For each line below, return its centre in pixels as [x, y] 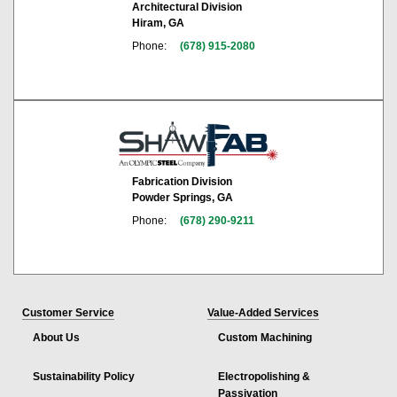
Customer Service [68, 313]
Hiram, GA [158, 23]
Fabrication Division [182, 182]
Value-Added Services [263, 313]
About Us [56, 338]
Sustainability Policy [84, 377]
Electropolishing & [264, 377]
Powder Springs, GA [183, 198]
